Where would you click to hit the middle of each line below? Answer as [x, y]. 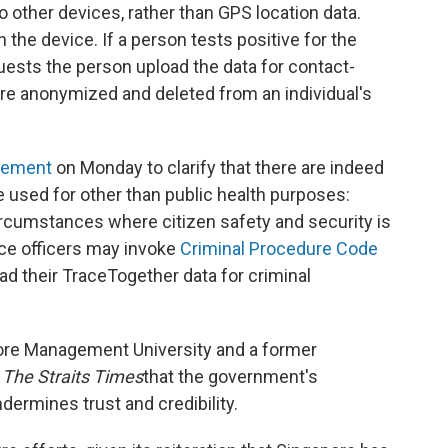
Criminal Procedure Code [279, 249]
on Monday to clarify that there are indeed [218, 168]
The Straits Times [72, 377]
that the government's [230, 377]
